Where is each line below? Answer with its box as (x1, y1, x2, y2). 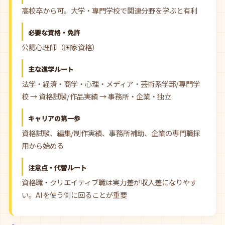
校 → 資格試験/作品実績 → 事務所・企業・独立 (22, 91, 171, 101)
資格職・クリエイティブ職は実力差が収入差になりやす (22, 177, 197, 187)
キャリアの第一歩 (28, 114, 80, 123)
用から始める (22, 140, 64, 151)
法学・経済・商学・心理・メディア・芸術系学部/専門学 (22, 78, 200, 89)
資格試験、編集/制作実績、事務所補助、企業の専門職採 (22, 128, 200, 138)
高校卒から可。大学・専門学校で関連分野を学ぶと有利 (22, 5, 197, 16)
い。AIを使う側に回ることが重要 (22, 189, 127, 200)
